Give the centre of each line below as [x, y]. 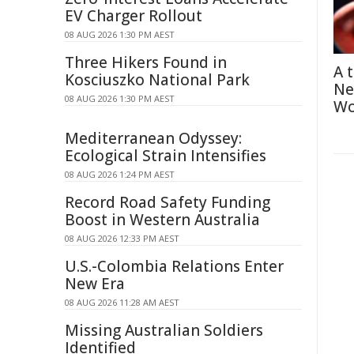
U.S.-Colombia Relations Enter [174, 266]
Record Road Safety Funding [168, 202]
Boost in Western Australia [162, 220]
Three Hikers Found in [146, 62]
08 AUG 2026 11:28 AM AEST [122, 302]
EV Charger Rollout [134, 16]
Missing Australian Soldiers [164, 330]
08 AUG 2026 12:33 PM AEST [122, 238]
